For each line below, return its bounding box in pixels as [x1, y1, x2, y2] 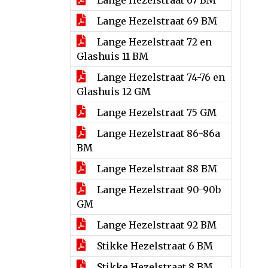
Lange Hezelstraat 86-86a [95, 127, 220, 139]
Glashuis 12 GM [77, 86, 151, 98]
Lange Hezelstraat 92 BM [95, 219, 217, 231]
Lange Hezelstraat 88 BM [95, 163, 217, 175]
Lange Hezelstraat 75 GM [95, 106, 217, 118]
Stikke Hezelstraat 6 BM [95, 240, 213, 252]
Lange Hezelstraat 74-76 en [95, 71, 225, 83]
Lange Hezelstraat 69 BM [95, 15, 217, 27]
